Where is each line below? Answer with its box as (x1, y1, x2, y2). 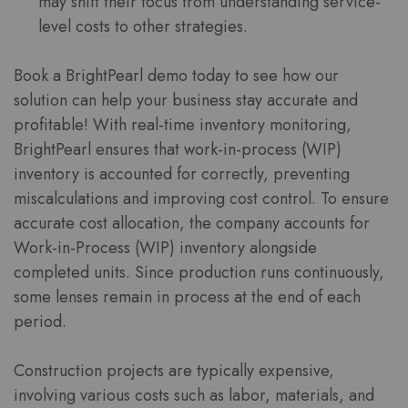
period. (14, 310, 66, 333)
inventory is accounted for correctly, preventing (14, 162, 350, 186)
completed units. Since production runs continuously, (14, 260, 384, 284)
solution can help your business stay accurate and (14, 88, 358, 112)
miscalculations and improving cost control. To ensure (14, 187, 389, 210)
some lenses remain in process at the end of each (14, 285, 361, 309)
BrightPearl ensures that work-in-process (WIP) (14, 138, 342, 161)
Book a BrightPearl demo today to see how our (14, 64, 339, 87)
